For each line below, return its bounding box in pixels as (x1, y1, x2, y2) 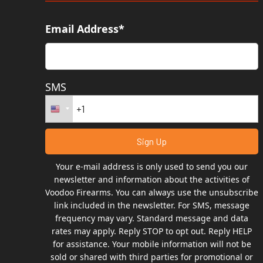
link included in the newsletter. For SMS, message (54, 199, 250, 211)
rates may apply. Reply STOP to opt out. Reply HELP (52, 225, 252, 237)
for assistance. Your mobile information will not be (52, 238, 251, 249)
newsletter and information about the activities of (54, 173, 250, 185)
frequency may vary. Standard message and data (55, 212, 249, 224)
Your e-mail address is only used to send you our (56, 160, 248, 172)
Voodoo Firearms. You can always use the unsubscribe (45, 186, 259, 198)
